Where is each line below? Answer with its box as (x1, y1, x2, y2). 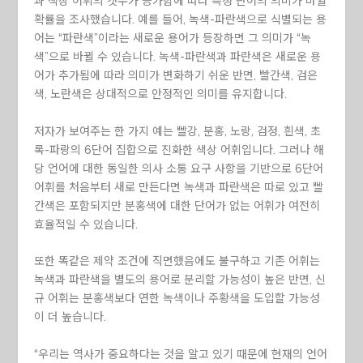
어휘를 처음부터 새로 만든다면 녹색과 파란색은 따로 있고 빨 (34, 180, 324, 194)
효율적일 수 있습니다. (34, 217, 139, 231)
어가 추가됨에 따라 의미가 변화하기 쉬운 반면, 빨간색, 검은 (34, 69, 318, 83)
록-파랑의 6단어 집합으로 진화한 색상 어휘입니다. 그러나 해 (34, 143, 325, 156)
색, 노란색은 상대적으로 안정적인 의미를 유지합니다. (34, 88, 288, 101)
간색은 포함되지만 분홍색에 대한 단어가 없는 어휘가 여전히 (34, 199, 321, 212)
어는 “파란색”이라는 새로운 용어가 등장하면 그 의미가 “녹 (34, 32, 312, 45)
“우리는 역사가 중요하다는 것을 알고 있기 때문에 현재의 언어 (34, 347, 328, 361)
